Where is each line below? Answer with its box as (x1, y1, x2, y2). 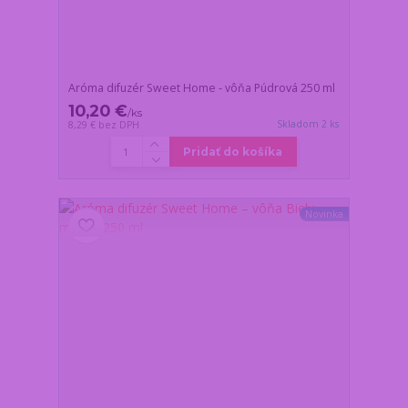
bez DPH (98, 118, 140, 132)
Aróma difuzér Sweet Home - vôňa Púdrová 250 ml (68, 80, 336, 97)
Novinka (304, 207, 343, 220)
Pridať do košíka (183, 145, 283, 159)
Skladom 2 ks (277, 117, 340, 131)
